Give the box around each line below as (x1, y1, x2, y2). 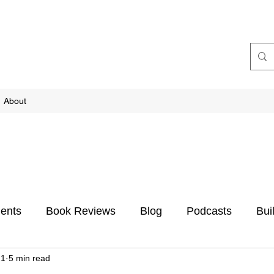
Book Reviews (46, 204, 116, 217)
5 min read (9, 253, 50, 263)
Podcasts (187, 204, 232, 217)
